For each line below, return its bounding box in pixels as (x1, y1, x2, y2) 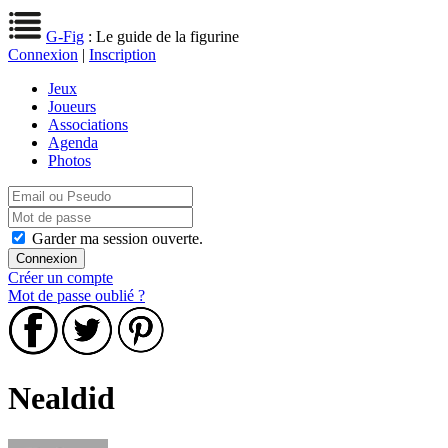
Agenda (48, 134, 98, 151)
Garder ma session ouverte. (32, 230, 203, 247)
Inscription (89, 46, 156, 63)
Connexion (8, 46, 78, 63)
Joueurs (48, 98, 96, 115)
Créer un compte (8, 269, 113, 286)
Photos (48, 152, 91, 169)
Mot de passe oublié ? (8, 287, 145, 304)
